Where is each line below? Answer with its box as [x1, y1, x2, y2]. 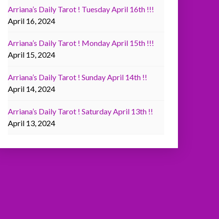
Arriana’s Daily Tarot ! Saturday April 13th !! [8, 107, 153, 116]
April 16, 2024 [8, 16, 55, 25]
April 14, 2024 [8, 84, 55, 94]
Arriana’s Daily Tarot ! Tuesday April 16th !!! [8, 4, 154, 14]
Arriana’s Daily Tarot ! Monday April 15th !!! [8, 38, 154, 48]
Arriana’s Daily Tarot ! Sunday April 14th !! [8, 72, 147, 82]
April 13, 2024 [8, 118, 55, 128]
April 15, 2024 [8, 50, 55, 60]
